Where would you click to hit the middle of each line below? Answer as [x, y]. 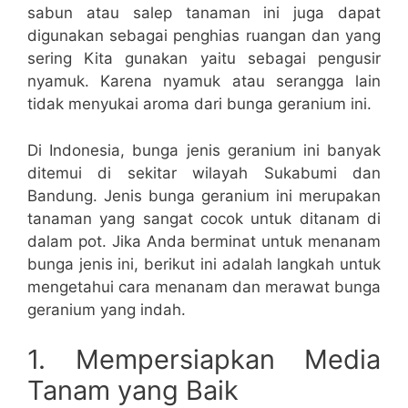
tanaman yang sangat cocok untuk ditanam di [204, 218]
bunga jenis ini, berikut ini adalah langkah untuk [204, 264]
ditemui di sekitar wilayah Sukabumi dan [204, 173]
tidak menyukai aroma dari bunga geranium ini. [199, 104]
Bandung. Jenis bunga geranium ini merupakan [204, 195]
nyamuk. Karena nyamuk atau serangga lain [204, 82]
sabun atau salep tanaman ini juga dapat [204, 13]
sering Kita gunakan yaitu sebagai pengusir [204, 59]
